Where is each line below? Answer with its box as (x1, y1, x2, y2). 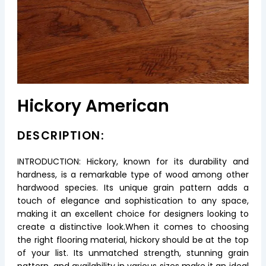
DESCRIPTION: (17, 127, 105, 144)
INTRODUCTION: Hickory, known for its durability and (17, 155, 249, 167)
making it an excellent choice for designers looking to (17, 207, 249, 220)
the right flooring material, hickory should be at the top (17, 233, 249, 246)
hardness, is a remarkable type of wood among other (17, 168, 249, 180)
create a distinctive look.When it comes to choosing (17, 220, 249, 233)
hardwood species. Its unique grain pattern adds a (17, 181, 249, 194)
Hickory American (17, 94, 170, 118)
